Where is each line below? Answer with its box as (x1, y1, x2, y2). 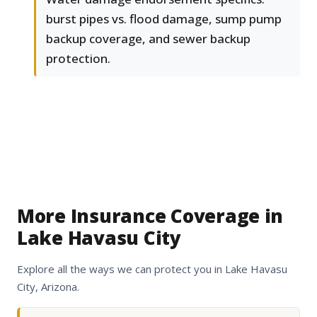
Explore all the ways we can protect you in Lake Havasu (17, 262, 287, 277)
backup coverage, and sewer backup (46, 30, 250, 47)
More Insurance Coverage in (17, 203, 284, 229)
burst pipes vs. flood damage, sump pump (46, 11, 282, 28)
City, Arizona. (17, 279, 79, 294)
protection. (46, 50, 110, 67)
